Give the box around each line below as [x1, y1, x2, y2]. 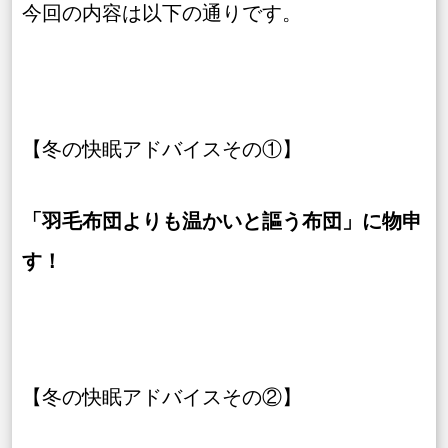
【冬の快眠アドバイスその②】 [22, 383, 302, 411]
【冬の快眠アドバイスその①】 [22, 135, 302, 163]
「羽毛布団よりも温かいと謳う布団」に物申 [22, 206, 422, 236]
